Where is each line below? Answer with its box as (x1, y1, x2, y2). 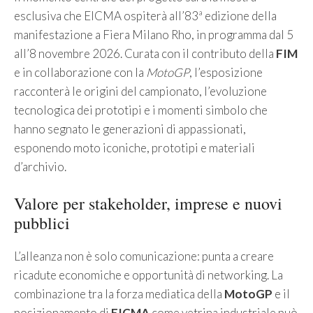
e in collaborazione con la (14, 64, 146, 80)
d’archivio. (14, 159, 66, 174)
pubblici (14, 212, 70, 235)
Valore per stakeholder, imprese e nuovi (14, 192, 282, 215)
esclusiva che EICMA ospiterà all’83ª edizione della (14, 8, 277, 23)
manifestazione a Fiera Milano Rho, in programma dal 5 (14, 27, 293, 42)
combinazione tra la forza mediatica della (14, 286, 224, 302)
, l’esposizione (189, 64, 263, 80)
